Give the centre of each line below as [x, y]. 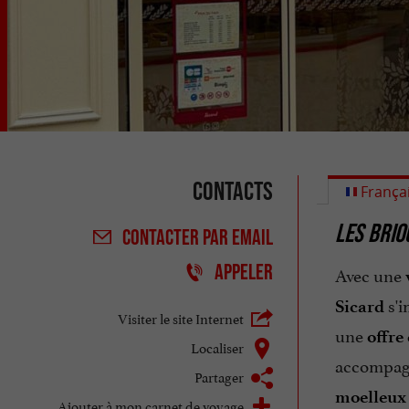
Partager [219, 375]
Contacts [232, 191]
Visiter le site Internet [180, 317]
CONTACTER [162, 237]
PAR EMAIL [237, 237]
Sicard [359, 307]
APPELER [243, 272]
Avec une [370, 274]
